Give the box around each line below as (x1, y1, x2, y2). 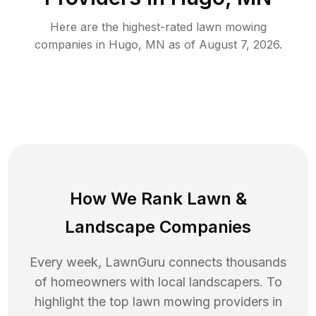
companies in (34, 37, 109, 51)
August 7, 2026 (198, 37, 279, 51)
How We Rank (69, 188, 187, 209)
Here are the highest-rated (49, 19, 196, 34)
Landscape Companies (65, 216, 251, 237)
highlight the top (34, 293, 133, 309)
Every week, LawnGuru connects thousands (30, 254, 286, 269)
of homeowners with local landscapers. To (34, 274, 282, 289)
